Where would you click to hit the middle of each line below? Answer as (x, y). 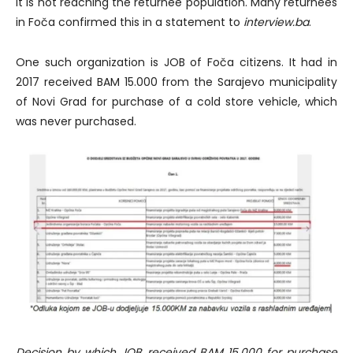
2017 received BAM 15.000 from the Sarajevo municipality (176, 82)
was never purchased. (76, 121)
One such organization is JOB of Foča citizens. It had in (176, 62)
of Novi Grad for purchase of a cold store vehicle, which (176, 101)
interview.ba (276, 22)
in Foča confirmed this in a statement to (130, 22)
